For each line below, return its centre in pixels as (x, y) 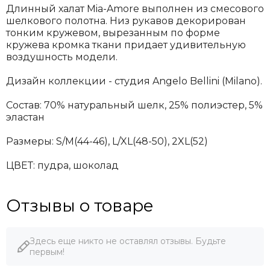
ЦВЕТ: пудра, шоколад (62, 165)
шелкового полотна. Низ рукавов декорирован (126, 20)
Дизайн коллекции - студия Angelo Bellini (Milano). (134, 81)
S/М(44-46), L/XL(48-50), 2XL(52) (131, 141)
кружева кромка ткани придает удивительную (126, 45)
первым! (47, 252)
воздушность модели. (62, 57)
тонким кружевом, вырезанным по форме (113, 33)
